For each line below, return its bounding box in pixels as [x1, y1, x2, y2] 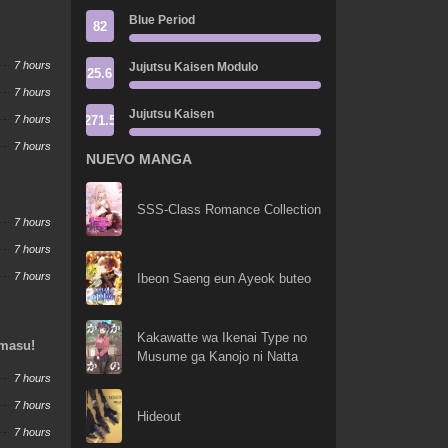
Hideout [136, 408, 181, 424]
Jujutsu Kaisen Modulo [128, 60, 258, 74]
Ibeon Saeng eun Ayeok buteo [136, 270, 311, 286]
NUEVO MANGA [85, 151, 192, 167]
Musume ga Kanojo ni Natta [136, 349, 298, 365]
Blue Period [128, 13, 195, 27]
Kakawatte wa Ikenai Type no [136, 330, 307, 346]
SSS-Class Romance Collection [136, 201, 321, 217]
